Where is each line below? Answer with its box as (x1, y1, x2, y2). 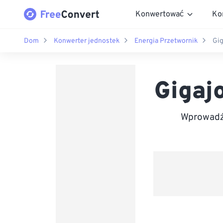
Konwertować (135, 9, 184, 19)
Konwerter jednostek (54, 36, 119, 45)
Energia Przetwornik (134, 36, 198, 45)
